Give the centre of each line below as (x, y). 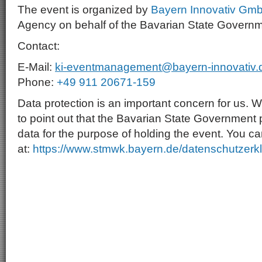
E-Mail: (36, 67)
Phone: (37, 82)
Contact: (39, 46)
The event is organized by (84, 10)
